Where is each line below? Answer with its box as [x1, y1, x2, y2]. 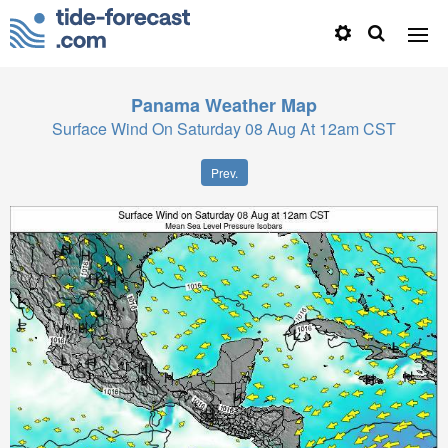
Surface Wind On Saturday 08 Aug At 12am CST [52, 117, 396, 140]
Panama [131, 92, 200, 118]
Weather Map [205, 92, 317, 118]
